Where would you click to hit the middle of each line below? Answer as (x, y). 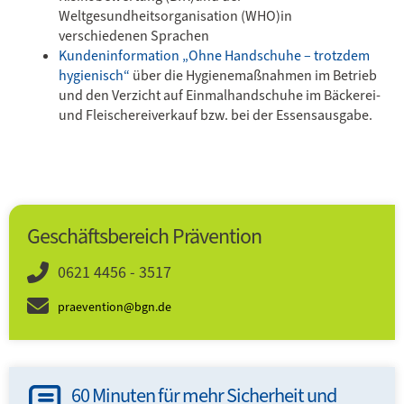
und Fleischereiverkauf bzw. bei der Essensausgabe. (216, 115)
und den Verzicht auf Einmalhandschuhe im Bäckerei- (220, 95)
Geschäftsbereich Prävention (144, 236)
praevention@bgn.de (115, 307)
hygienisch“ (94, 75)
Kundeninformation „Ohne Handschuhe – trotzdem (214, 55)
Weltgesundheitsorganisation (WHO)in (175, 16)
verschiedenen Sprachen (134, 36)
